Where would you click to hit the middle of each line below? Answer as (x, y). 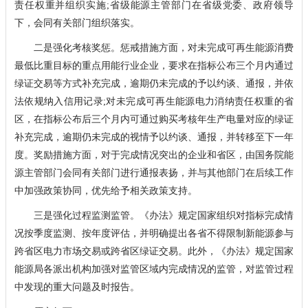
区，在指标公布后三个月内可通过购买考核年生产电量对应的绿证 (154, 119)
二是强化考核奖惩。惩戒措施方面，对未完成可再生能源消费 (154, 47)
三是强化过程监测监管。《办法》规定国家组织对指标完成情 (154, 215)
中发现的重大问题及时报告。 (77, 287)
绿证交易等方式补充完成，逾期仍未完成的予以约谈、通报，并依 (154, 83)
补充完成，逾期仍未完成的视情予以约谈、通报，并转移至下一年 (154, 137)
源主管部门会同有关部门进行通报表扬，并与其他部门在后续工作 (154, 173)
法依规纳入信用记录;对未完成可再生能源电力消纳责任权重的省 (154, 101)
